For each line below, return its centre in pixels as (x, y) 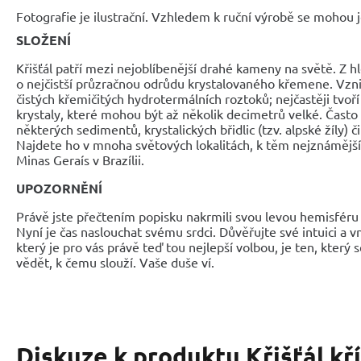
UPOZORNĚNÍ (59, 188)
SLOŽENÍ (44, 40)
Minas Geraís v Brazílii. (80, 160)
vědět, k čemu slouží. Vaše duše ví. (115, 262)
